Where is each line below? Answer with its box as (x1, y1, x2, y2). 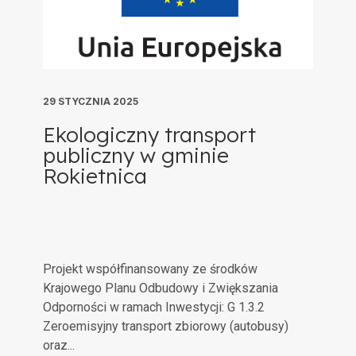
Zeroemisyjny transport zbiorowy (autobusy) (43, 319, 288, 334)
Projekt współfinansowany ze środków (43, 261, 257, 277)
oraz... (43, 338, 75, 353)
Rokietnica (43, 163, 147, 189)
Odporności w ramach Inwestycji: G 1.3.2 (43, 300, 265, 315)
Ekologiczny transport (43, 122, 256, 148)
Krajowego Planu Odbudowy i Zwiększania (43, 281, 278, 296)
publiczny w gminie (43, 142, 229, 168)
